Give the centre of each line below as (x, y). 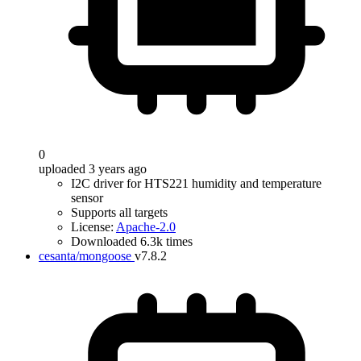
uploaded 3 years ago (93, 169)
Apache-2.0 (146, 227)
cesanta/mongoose (85, 256)
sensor (87, 198)
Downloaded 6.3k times (132, 241)
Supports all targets (119, 212)
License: (93, 227)
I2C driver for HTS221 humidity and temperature (196, 183)
